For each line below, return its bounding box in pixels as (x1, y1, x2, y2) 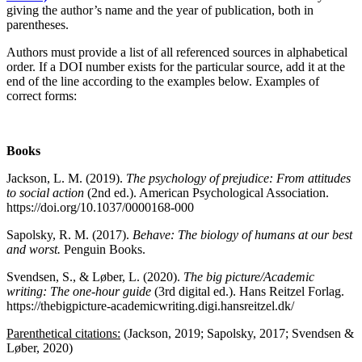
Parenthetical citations (6, 326, 117, 340)
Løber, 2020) (6, 340, 73, 355)
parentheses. (6, 17, 69, 32)
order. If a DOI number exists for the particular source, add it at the (6, 59, 345, 74)
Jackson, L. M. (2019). (6, 170, 126, 185)
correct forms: (6, 88, 77, 103)
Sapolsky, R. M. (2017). (6, 227, 133, 242)
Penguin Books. (61, 242, 145, 256)
